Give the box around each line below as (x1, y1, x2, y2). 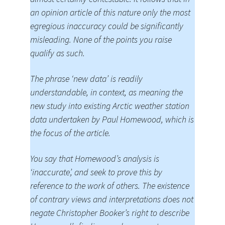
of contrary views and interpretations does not (30, 193, 193, 205)
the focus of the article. (30, 127, 110, 139)
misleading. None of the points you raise (30, 34, 172, 45)
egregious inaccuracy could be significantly (30, 20, 183, 32)
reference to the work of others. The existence (30, 180, 189, 191)
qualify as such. (30, 47, 85, 59)
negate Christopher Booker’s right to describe (30, 207, 189, 218)
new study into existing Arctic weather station (30, 100, 189, 111)
